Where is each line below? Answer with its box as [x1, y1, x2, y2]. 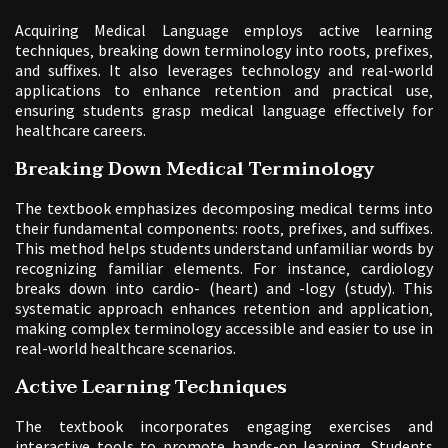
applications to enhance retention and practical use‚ [15, 79, 433, 100]
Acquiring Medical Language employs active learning [15, 19, 433, 40]
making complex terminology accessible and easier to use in [15, 317, 433, 338]
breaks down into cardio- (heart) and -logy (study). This [15, 277, 433, 298]
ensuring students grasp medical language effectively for [15, 99, 433, 120]
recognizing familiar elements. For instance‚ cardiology [15, 257, 433, 278]
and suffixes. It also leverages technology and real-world [15, 59, 433, 80]
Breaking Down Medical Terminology [15, 152, 374, 185]
